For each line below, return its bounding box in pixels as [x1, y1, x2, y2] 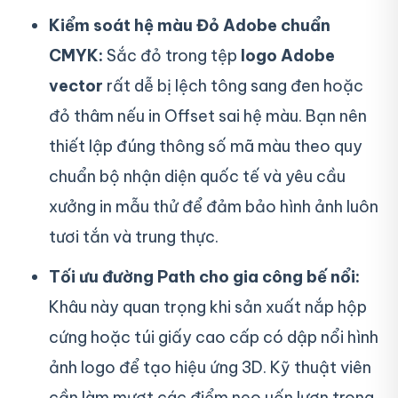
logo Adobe [241, 44, 335, 66]
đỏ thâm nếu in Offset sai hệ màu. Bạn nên [49, 105, 367, 126]
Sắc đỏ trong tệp [103, 44, 241, 66]
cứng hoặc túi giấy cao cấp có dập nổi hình [49, 326, 378, 347]
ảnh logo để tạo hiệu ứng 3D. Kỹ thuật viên [49, 356, 371, 378]
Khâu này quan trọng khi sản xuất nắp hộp [49, 296, 367, 317]
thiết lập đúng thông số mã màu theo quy [49, 135, 362, 156]
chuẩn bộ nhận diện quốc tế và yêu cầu [49, 165, 346, 187]
